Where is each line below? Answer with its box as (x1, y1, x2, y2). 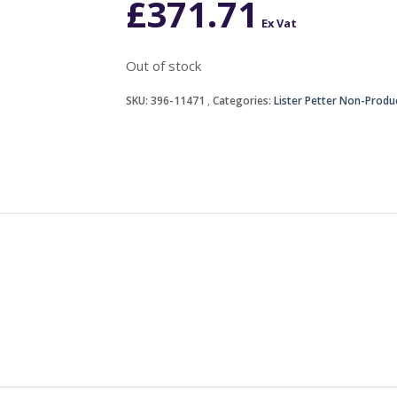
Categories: (212, 92, 274, 108)
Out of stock (125, 56, 201, 74)
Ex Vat (261, 14, 297, 31)
